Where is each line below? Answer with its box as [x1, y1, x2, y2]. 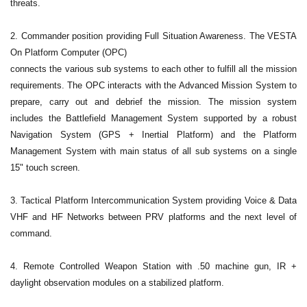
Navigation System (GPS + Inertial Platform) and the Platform [10, 130, 297, 140]
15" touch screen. [10, 162, 80, 173]
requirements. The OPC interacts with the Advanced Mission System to [10, 80, 297, 91]
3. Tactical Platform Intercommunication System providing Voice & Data [10, 195, 297, 206]
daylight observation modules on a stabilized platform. [10, 278, 224, 288]
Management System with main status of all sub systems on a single [10, 146, 297, 157]
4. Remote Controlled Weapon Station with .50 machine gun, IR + [10, 261, 297, 272]
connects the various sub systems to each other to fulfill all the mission [10, 64, 297, 75]
